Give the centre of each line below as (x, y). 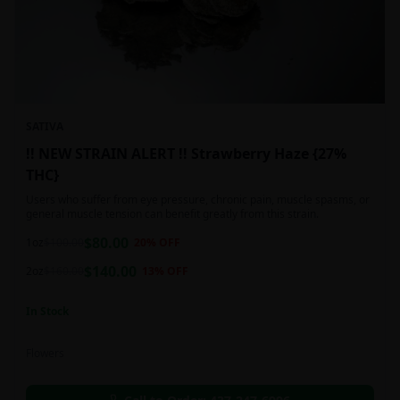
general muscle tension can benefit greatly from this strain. (172, 213)
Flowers (45, 353)
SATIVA (45, 126)
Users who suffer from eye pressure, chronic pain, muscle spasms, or (198, 199)
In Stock (47, 311)
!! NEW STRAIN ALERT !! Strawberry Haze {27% (169, 153)
